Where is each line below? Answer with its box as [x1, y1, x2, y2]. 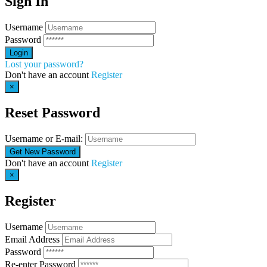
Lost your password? [5, 58, 83, 69]
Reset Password [5, 104, 100, 120]
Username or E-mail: [5, 133, 83, 144]
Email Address [5, 234, 60, 244]
